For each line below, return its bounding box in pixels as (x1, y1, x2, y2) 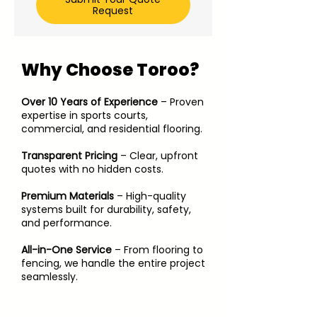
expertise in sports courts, (21, 108, 148, 122)
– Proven (158, 95, 204, 109)
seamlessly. (21, 270, 78, 284)
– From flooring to (115, 243, 203, 257)
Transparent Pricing (21, 149, 120, 163)
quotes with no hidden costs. (21, 162, 163, 176)
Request (93, 4, 134, 18)
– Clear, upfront (120, 149, 198, 163)
